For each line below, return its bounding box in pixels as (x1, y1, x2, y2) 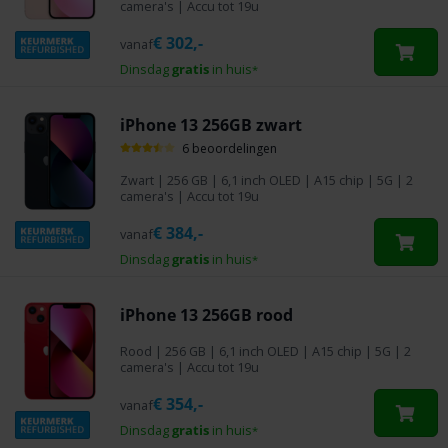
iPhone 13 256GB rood (120, 303, 293, 326)
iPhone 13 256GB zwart (120, 113, 302, 136)
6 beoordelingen (182, 139, 277, 157)
